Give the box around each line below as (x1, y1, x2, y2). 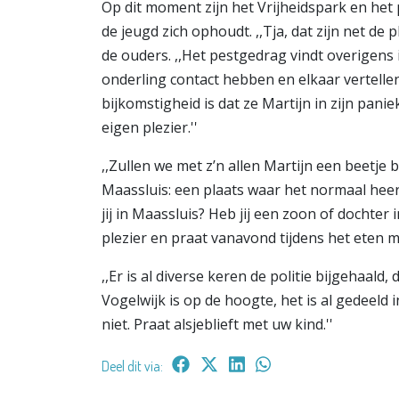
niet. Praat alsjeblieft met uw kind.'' (102, 314, 333, 335)
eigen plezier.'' (102, 118, 198, 138)
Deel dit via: (102, 357, 163, 376)
